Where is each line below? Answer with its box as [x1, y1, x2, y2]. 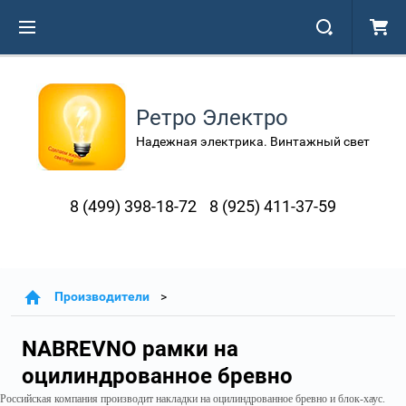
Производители [54, 289, 150, 304]
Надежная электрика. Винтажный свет [136, 134, 370, 149]
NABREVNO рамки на [22, 336, 238, 362]
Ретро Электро [136, 105, 288, 130]
